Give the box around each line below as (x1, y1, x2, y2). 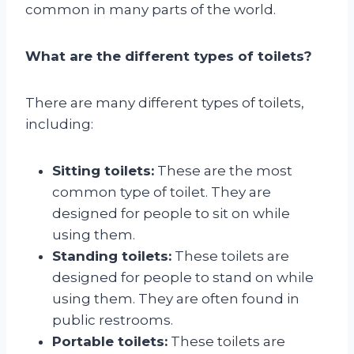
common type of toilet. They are (52, 183, 271, 200)
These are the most (154, 162, 292, 179)
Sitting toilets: (52, 162, 154, 179)
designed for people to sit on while (52, 205, 290, 221)
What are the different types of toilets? (25, 47, 312, 64)
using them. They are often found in (52, 290, 299, 307)
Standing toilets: (52, 247, 171, 264)
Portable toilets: (52, 333, 168, 349)
